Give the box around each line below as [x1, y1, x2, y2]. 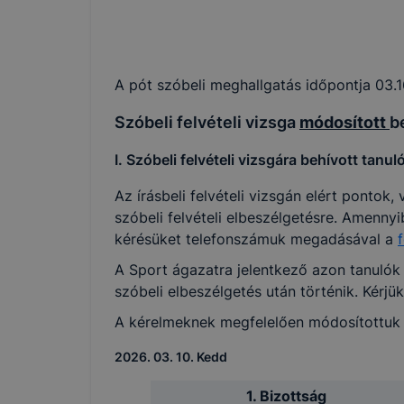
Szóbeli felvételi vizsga [115, 113, 299, 132]
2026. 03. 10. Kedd [115, 349, 227, 364]
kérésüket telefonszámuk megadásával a [115, 230, 398, 248]
